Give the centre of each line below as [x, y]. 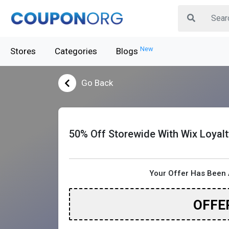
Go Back [97, 83]
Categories [76, 51]
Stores [23, 51]
